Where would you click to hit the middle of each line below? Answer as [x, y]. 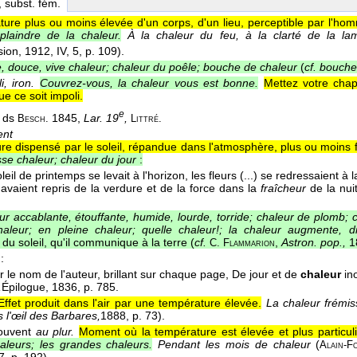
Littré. [146, 118]
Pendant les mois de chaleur [234, 344]
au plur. [55, 331]
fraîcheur [283, 188]
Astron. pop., [314, 242]
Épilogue [24, 286]
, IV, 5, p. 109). [87, 51]
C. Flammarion [242, 243]
